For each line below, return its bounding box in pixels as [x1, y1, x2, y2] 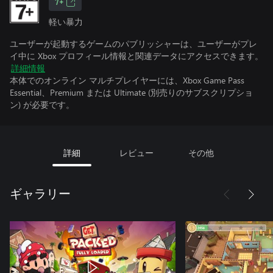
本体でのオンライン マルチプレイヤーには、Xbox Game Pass [10, 74, 244, 86]
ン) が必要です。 [10, 99, 74, 110]
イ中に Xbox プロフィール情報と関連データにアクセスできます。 [10, 50, 263, 62]
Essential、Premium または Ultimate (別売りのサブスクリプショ [10, 87, 253, 98]
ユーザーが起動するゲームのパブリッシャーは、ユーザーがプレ [10, 38, 257, 49]
